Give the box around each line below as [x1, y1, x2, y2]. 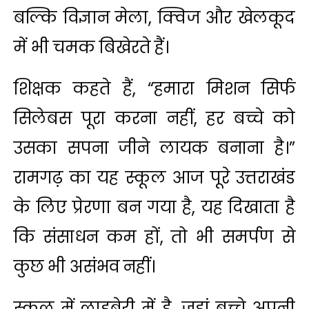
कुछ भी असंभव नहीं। [14, 255, 155, 278]
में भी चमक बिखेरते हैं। [14, 35, 173, 59]
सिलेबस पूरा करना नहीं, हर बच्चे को [14, 106, 295, 130]
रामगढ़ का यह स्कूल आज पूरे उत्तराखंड [14, 166, 295, 189]
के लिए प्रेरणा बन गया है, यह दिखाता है [14, 195, 295, 219]
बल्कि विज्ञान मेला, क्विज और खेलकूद [14, 6, 295, 29]
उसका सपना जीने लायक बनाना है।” [14, 136, 295, 159]
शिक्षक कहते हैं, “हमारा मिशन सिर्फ [14, 77, 295, 100]
